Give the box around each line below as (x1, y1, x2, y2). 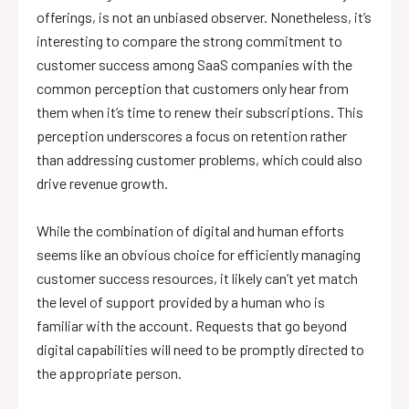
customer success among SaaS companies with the (37, 55, 352, 73)
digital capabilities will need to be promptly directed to (37, 340, 364, 358)
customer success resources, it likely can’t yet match (37, 268, 358, 287)
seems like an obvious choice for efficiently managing (37, 245, 361, 263)
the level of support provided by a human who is (37, 292, 325, 310)
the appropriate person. (37, 363, 182, 382)
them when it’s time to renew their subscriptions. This (37, 102, 363, 121)
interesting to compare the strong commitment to (37, 31, 342, 49)
